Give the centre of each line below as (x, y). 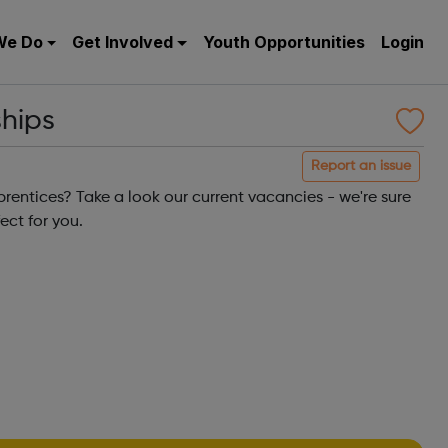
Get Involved (123, 42)
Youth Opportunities (284, 42)
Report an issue (361, 166)
